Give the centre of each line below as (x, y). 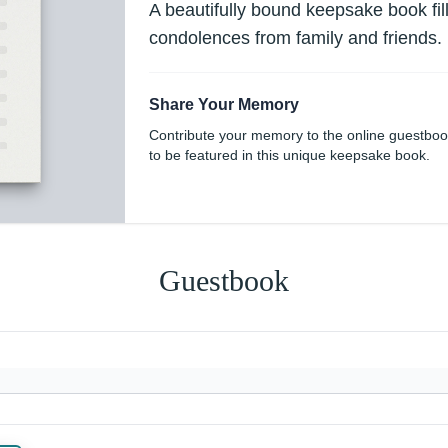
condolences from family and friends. (295, 38)
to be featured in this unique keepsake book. (289, 155)
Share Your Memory (224, 104)
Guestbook (224, 281)
